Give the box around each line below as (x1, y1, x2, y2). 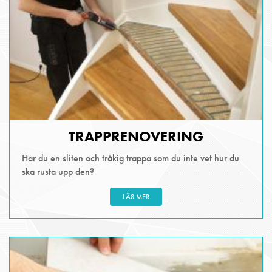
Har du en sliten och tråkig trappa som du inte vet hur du (22, 152, 239, 165)
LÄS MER (123, 192, 149, 202)
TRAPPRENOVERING (69, 127, 203, 146)
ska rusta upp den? (22, 165, 94, 178)
